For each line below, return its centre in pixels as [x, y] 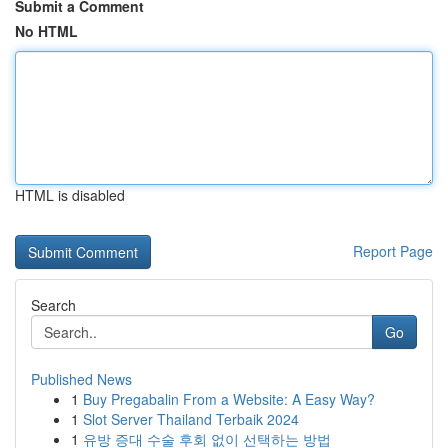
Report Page [393, 251]
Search [53, 305]
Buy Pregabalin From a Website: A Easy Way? [229, 399]
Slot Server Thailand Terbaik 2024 [191, 419]
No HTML [46, 31]
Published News [81, 379]
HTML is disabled [70, 195]
